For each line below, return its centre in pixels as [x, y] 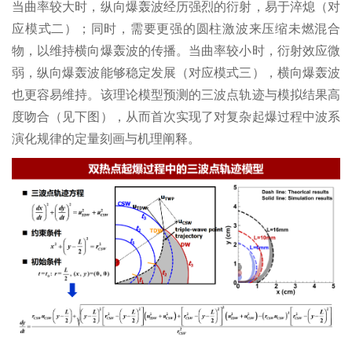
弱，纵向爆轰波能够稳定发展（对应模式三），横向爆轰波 [176, 72]
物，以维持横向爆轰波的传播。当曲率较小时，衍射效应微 [176, 50]
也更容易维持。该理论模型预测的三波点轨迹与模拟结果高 [176, 94]
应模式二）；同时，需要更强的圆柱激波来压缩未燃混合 [176, 28]
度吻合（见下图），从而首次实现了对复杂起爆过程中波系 [176, 116]
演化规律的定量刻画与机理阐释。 [106, 138]
